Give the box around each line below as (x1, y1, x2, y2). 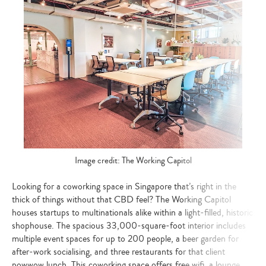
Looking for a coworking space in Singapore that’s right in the (12, 179, 236, 193)
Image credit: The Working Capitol (74, 154, 192, 167)
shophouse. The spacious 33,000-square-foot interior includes (12, 218, 246, 232)
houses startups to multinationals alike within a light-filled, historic (12, 205, 253, 219)
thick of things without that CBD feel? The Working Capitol (12, 192, 231, 206)
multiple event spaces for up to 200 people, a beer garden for (12, 232, 239, 245)
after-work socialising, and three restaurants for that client (12, 245, 225, 258)
